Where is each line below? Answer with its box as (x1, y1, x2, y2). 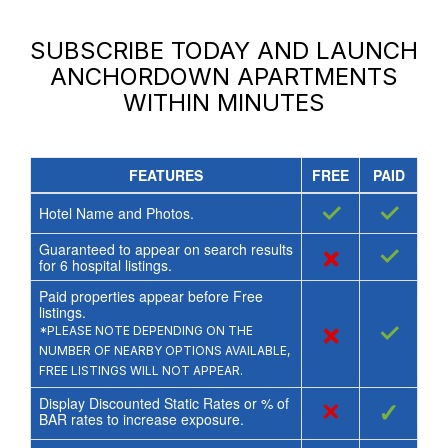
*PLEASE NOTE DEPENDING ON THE (38, 323, 253, 339)
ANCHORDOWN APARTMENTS (50, 62, 398, 92)
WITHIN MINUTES (123, 88, 325, 118)
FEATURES (129, 165, 203, 186)
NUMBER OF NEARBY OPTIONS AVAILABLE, (38, 343, 290, 359)
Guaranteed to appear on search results (38, 239, 293, 260)
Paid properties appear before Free (38, 286, 263, 307)
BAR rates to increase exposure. (38, 409, 244, 430)
